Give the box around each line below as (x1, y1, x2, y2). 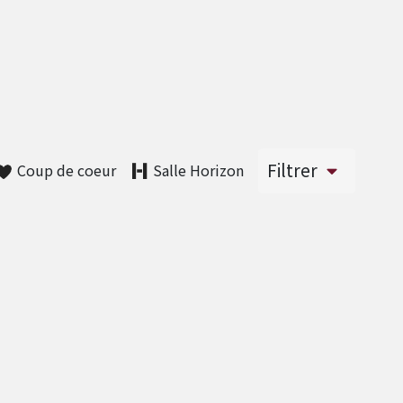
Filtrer (267, 157, 318, 184)
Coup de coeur (17, 158, 116, 181)
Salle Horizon (153, 158, 244, 181)
